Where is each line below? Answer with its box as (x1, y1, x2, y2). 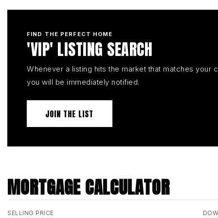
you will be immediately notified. (27, 77, 140, 87)
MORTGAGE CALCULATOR (7, 174, 170, 201)
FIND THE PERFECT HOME (27, 31, 113, 37)
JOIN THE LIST (45, 108, 94, 120)
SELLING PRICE (7, 209, 54, 217)
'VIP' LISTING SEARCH (27, 37, 152, 61)
